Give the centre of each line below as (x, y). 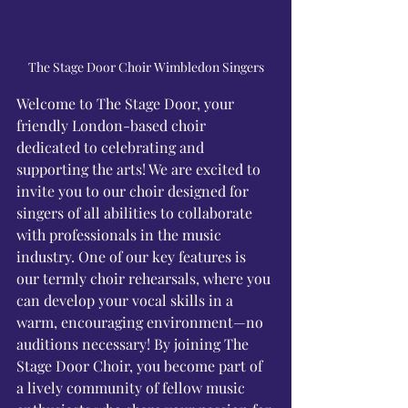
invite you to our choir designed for (134, 191)
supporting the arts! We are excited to (140, 169)
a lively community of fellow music (133, 388)
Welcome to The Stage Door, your (127, 103)
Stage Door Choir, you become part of (141, 366)
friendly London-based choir (113, 125)
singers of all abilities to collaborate (136, 213)
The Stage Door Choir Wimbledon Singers (146, 67)
